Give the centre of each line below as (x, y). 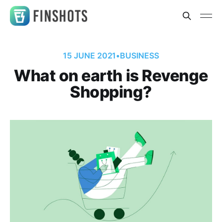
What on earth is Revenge (111, 76)
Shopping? (111, 92)
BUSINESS (139, 55)
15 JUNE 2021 (90, 55)
